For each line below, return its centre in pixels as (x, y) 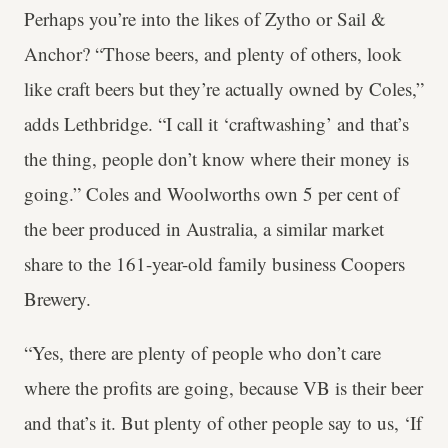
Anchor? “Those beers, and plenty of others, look (213, 54)
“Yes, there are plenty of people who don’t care (202, 353)
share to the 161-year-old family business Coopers (214, 264)
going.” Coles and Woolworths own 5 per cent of (211, 194)
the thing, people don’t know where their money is (216, 159)
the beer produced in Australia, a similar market (204, 229)
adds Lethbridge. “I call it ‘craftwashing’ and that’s (216, 124)
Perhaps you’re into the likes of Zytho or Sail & (205, 19)
